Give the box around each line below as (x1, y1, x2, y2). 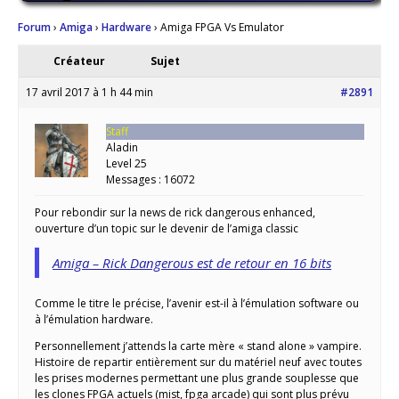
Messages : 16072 (106, 172, 195, 188)
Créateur (53, 53, 105, 69)
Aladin (106, 140, 138, 156)
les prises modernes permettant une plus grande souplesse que (35, 370, 359, 387)
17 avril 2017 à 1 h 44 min (26, 85, 153, 101)
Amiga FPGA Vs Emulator (160, 20, 284, 36)
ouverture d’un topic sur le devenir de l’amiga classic (35, 221, 298, 237)
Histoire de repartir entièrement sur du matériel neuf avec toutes (35, 354, 362, 370)
